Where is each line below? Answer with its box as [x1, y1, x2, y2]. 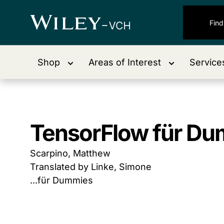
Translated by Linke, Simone [30, 161, 151, 172]
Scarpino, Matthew [30, 148, 110, 158]
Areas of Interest [88, 57, 161, 67]
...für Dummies [30, 175, 93, 185]
